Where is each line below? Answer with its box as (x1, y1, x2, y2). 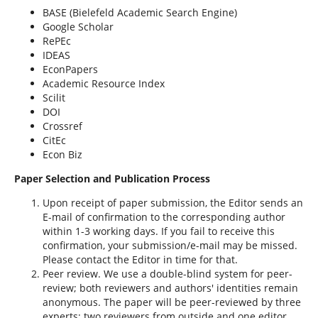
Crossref (42, 119, 82, 133)
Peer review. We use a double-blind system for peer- (42, 266, 292, 280)
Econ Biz (42, 147, 82, 161)
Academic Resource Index (42, 76, 165, 90)
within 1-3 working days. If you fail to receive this (42, 224, 275, 238)
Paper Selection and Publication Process (13, 171, 210, 185)
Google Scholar (42, 19, 114, 33)
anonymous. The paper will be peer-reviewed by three (42, 295, 301, 309)
